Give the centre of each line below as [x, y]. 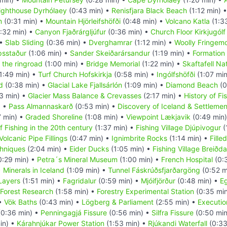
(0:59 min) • [119, 180]
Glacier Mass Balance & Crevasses [85, 95]
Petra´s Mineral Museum [77, 159]
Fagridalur [80, 180]
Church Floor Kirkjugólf [188, 31]
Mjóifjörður [158, 180]
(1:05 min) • [131, 148]
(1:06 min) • [48, 53]
